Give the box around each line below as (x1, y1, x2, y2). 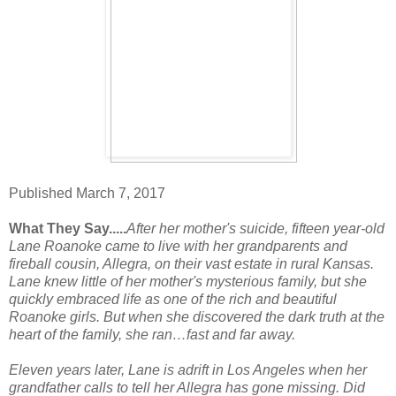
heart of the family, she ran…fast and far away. (9, 326, 295, 342)
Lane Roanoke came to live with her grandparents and (9, 238, 347, 254)
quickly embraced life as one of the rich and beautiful (9, 291, 337, 307)
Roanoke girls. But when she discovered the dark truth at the (9, 308, 385, 324)
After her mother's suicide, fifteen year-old (126, 220, 385, 236)
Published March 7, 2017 (9, 185, 165, 201)
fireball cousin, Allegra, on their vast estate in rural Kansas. (9, 255, 374, 271)
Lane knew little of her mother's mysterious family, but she (9, 273, 367, 289)
